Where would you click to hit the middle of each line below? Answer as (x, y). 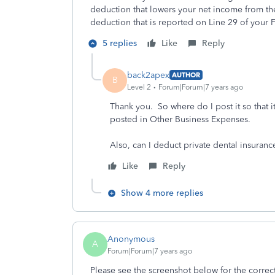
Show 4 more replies (162, 193)
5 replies (120, 43)
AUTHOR (186, 75)
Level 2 (139, 87)
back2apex (148, 75)
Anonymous (131, 239)
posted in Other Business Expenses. (180, 119)
